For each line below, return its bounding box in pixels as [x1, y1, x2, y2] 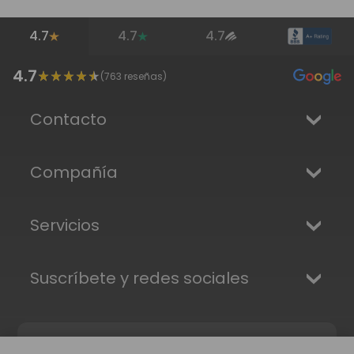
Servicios [30, 214, 100, 237]
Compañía [30, 161, 119, 184]
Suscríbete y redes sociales [30, 267, 250, 290]
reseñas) [122, 69, 167, 83]
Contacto [30, 108, 107, 131]
